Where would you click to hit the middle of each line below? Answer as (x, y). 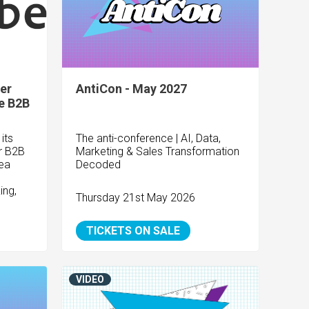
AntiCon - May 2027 (132, 89)
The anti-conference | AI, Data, (149, 139)
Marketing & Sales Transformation (158, 152)
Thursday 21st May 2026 (136, 198)
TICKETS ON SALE (133, 231)
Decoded (99, 165)
